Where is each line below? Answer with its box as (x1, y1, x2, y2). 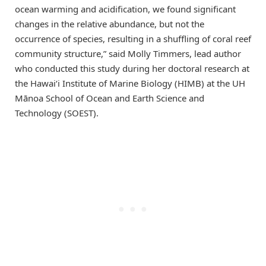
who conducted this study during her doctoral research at (15, 62, 249, 74)
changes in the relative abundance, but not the (15, 17, 204, 30)
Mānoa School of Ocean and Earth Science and (15, 91, 204, 104)
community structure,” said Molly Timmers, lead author (15, 47, 241, 59)
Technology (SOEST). (15, 106, 99, 119)
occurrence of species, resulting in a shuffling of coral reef (15, 32, 251, 45)
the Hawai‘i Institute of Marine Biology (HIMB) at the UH (15, 77, 245, 89)
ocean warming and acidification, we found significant (15, 2, 236, 15)
